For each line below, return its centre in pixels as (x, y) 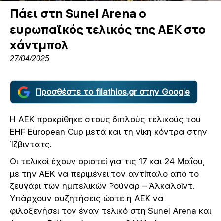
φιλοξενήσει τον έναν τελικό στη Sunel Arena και (110, 211)
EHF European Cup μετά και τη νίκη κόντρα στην (109, 132)
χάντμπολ (39, 45)
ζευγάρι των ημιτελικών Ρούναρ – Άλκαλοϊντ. (102, 186)
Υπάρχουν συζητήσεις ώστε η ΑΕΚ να (87, 199)
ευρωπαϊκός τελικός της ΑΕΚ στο (108, 29)
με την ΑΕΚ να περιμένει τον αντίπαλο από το (104, 174)
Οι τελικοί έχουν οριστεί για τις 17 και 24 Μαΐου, (108, 162)
